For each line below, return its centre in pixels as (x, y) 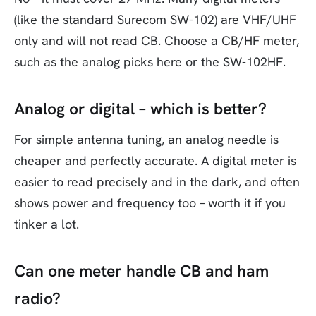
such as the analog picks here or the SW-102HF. (150, 61)
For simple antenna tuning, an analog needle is (146, 140)
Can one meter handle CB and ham (141, 271)
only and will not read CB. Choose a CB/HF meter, (157, 40)
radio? (37, 299)
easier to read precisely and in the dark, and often (157, 182)
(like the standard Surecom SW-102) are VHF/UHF (155, 19)
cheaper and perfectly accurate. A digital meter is (155, 161)
